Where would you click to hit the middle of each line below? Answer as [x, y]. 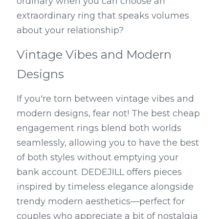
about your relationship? [70, 30]
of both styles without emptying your [98, 157]
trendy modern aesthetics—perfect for [101, 201]
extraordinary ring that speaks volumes [103, 16]
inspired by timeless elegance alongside [105, 187]
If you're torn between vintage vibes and [105, 99]
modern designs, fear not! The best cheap [108, 113]
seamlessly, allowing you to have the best [108, 143]
